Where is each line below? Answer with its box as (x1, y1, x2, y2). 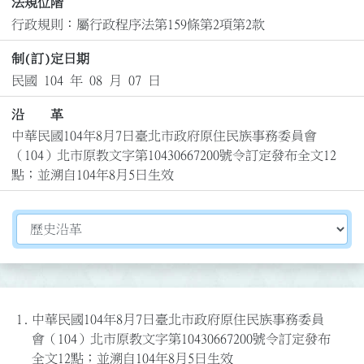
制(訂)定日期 (11, 52, 89, 66)
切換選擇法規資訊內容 (15, 216, 145, 230)
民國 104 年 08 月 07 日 (11, 73, 161, 87)
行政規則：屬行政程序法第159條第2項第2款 (11, 17, 265, 31)
